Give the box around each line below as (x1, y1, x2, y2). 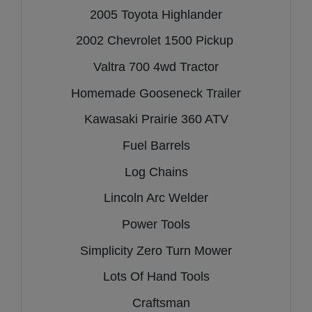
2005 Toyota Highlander (90, 7, 222, 22)
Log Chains (124, 164, 188, 179)
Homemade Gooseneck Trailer (71, 86, 241, 100)
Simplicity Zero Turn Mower (80, 243, 232, 258)
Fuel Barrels (122, 138, 190, 153)
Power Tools (122, 217, 190, 231)
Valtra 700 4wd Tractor (93, 60, 219, 74)
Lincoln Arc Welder (104, 191, 208, 205)
